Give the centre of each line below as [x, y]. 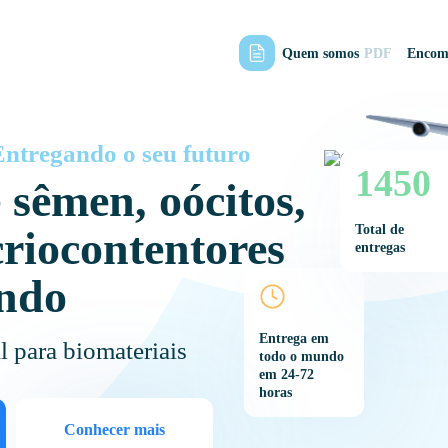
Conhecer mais [114, 429]
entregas [380, 247]
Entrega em [294, 338]
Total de [379, 229]
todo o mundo [301, 356]
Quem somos [320, 53]
